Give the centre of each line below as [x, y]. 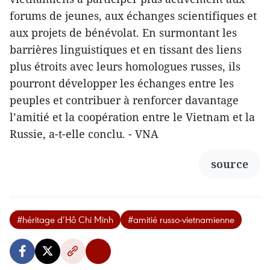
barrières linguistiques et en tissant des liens [126, 50]
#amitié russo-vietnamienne [181, 220]
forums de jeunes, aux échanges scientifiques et [133, 16]
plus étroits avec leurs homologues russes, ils [125, 67]
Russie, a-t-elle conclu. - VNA [84, 134]
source [230, 164]
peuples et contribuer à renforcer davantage [124, 100]
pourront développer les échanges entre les [122, 83]
